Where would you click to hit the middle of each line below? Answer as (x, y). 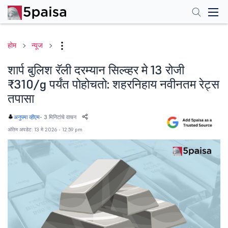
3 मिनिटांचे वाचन (60, 117)
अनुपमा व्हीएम (27, 117)
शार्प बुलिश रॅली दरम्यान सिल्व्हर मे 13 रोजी (96, 70)
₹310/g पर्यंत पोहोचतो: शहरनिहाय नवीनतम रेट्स (113, 84)
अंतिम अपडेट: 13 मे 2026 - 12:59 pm (45, 130)
